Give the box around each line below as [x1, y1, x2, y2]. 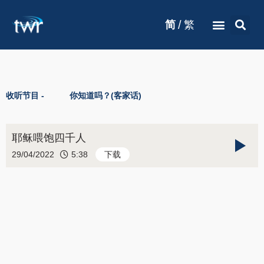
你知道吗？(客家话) [69, 91, 141, 100]
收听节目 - [6, 91, 44, 100]
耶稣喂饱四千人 [12, 132, 86, 144]
